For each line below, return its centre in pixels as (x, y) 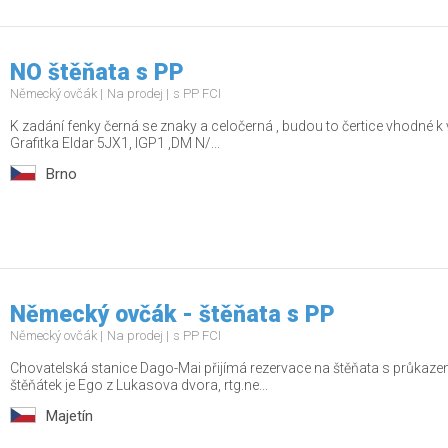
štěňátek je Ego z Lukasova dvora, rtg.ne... (139, 385)
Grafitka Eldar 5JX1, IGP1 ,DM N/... (115, 143)
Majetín (69, 416)
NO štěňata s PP (97, 72)
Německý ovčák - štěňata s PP (172, 314)
